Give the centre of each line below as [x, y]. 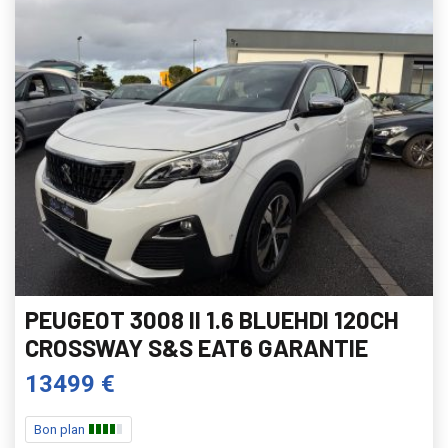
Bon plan [61, 429]
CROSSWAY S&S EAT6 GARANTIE [196, 347]
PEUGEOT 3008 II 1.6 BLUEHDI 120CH [212, 319]
